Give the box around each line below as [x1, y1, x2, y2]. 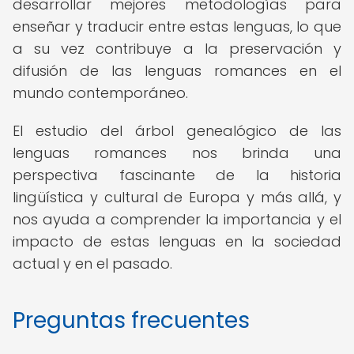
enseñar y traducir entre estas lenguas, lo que [13, 17, 341, 36]
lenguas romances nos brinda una [13, 143, 341, 163]
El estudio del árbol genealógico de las [13, 121, 341, 141]
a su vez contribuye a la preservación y [13, 39, 341, 58]
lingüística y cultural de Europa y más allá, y [13, 187, 341, 207]
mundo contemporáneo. [13, 83, 188, 103]
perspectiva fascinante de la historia [13, 165, 341, 185]
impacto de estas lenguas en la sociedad [13, 232, 341, 251]
